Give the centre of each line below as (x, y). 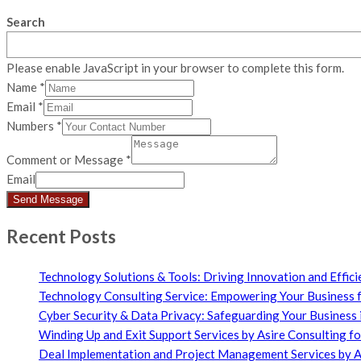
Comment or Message (66, 159)
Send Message (48, 199)
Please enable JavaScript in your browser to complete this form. (175, 67)
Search (26, 21)
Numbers (31, 125)
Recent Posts (61, 237)
